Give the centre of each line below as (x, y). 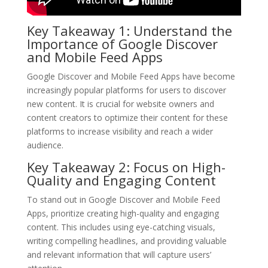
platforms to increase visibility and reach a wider (120, 131)
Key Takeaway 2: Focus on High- (126, 167)
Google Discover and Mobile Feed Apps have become (131, 76)
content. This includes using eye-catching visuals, (121, 227)
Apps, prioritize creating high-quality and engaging (123, 213)
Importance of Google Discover (122, 43)
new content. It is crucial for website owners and (120, 103)
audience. (45, 145)
